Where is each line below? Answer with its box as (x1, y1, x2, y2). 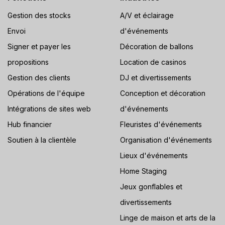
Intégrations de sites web (8, 104, 91, 113)
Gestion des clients (8, 73, 70, 82)
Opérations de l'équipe (8, 89, 85, 97)
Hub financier (8, 120, 52, 129)
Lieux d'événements (120, 151, 188, 160)
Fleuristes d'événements (120, 120, 202, 129)
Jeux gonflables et (120, 182, 182, 191)
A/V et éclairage (120, 11, 174, 20)
